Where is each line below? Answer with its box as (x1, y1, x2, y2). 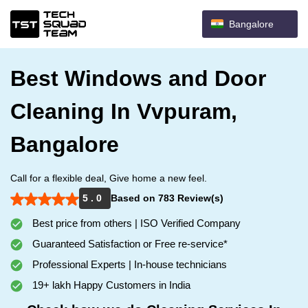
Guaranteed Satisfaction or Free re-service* (30, 238, 228, 250)
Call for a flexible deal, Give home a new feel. (10, 173, 207, 184)
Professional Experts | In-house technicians (30, 258, 227, 270)
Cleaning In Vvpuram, (10, 99, 237, 124)
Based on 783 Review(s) (111, 192, 223, 203)
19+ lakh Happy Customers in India (30, 279, 190, 291)
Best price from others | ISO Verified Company (30, 217, 241, 229)
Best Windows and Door (10, 66, 266, 91)
